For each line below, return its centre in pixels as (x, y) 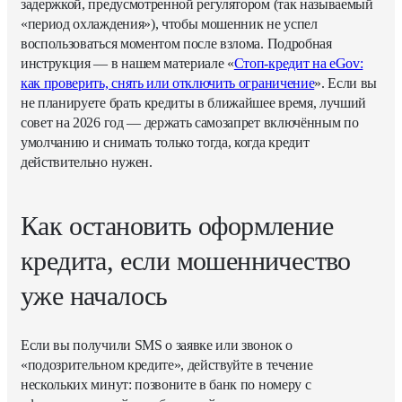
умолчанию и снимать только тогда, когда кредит (165, 143)
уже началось (94, 296)
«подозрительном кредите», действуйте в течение (167, 365)
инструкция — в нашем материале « (127, 64)
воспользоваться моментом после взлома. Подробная (176, 44)
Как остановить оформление (177, 226)
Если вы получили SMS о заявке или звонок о (157, 345)
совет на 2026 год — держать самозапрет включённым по (190, 123)
